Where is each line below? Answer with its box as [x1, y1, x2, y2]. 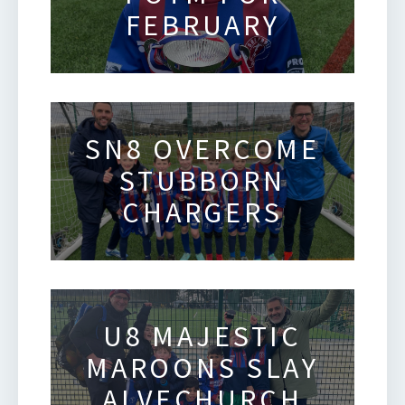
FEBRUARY [125, 7, 280, 44]
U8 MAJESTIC [102, 317, 303, 354]
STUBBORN [119, 163, 286, 200]
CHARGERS [122, 194, 283, 231]
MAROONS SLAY [85, 349, 320, 386]
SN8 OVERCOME [84, 131, 321, 168]
